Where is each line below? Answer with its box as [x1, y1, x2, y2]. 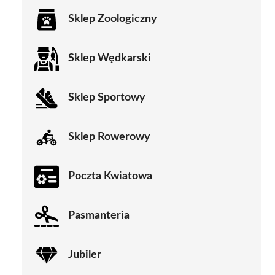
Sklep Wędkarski [68, 53, 151, 64]
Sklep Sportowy [68, 92, 145, 104]
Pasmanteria [68, 210, 130, 222]
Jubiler [68, 249, 101, 261]
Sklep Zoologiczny [68, 14, 157, 25]
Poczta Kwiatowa [68, 171, 152, 182]
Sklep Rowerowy [68, 131, 150, 143]
